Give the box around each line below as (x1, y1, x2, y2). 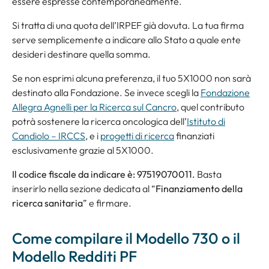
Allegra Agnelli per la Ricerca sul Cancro (12, 101, 177, 113)
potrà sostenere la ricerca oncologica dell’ (12, 115, 187, 128)
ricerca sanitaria (12, 197, 83, 210)
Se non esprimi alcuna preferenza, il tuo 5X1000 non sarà (12, 72, 251, 85)
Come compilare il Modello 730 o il (12, 229, 240, 249)
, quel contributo (177, 101, 244, 113)
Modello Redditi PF (12, 247, 137, 267)
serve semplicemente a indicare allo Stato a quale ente (12, 34, 241, 46)
